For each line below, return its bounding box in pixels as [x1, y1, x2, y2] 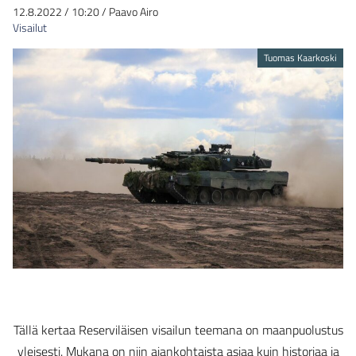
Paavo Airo [109, 3, 158, 20]
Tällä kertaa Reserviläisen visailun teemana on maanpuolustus [13, 319, 343, 339]
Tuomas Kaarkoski [264, 50, 337, 65]
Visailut [13, 19, 47, 36]
